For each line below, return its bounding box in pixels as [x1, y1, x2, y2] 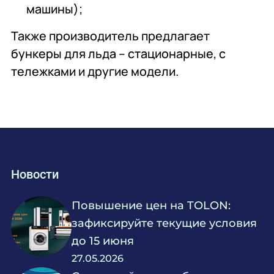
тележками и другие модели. [11, 63, 179, 80]
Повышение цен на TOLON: [72, 198, 231, 212]
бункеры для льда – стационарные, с [11, 45, 226, 62]
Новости [11, 168, 59, 182]
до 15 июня [72, 233, 135, 248]
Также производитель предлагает [11, 28, 210, 45]
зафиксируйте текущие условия [72, 215, 257, 230]
